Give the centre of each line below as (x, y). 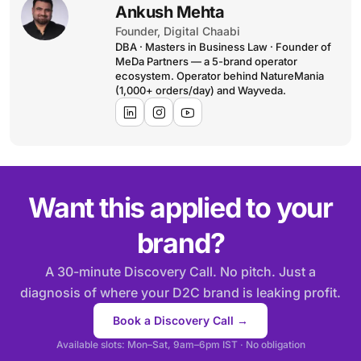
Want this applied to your (180, 207)
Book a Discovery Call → (180, 320)
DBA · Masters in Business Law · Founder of (224, 47)
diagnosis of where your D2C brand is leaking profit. (180, 293)
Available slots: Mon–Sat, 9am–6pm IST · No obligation (180, 344)
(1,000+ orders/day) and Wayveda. (201, 90)
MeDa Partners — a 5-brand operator (207, 61)
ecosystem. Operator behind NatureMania (220, 76)
